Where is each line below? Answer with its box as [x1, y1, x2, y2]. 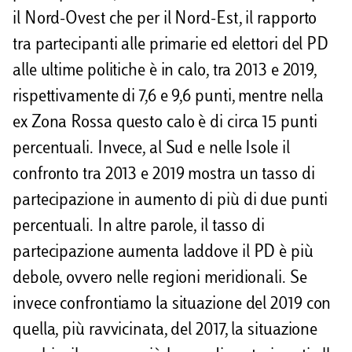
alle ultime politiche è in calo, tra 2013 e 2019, [13, 63, 317, 81]
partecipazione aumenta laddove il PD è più [13, 244, 313, 262]
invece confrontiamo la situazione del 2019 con [13, 296, 332, 314]
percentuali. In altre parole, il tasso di [13, 218, 265, 236]
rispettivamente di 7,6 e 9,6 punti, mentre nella [13, 89, 324, 107]
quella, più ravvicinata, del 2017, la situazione [13, 322, 318, 340]
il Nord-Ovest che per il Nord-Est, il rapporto [13, 11, 317, 29]
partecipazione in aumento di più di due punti [13, 192, 328, 211]
